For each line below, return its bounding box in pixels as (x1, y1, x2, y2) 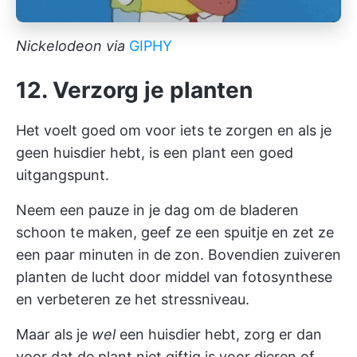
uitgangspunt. (16, 166, 109, 183)
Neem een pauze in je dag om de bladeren (16, 201, 299, 218)
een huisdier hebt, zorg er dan (116, 325, 322, 343)
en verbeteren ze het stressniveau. (16, 290, 249, 308)
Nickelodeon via (16, 37, 125, 54)
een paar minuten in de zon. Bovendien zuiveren (16, 245, 341, 263)
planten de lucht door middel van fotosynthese (16, 268, 332, 285)
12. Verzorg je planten (16, 76, 253, 104)
